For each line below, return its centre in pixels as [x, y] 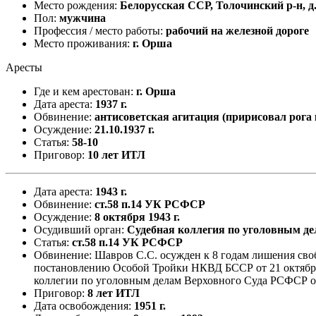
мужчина [83, 18]
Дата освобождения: [84, 305]
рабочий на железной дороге [237, 30]
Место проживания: [83, 43]
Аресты [24, 67]
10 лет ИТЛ [116, 154]
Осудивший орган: [80, 229]
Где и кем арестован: [85, 91]
